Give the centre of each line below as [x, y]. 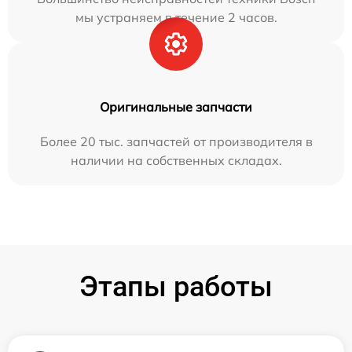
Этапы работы [176, 286]
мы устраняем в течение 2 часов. [176, 17]
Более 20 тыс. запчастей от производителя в [176, 141]
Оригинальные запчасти [176, 106]
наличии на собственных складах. [176, 160]
